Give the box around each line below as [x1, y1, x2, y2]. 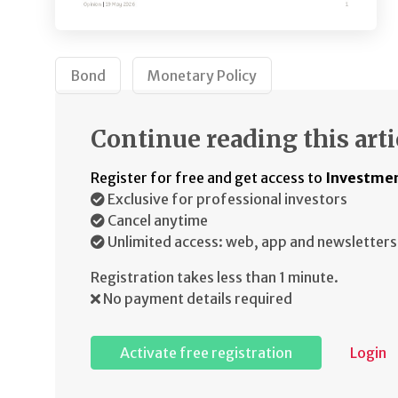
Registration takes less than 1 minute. [91, 268, 338, 287]
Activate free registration [120, 344, 292, 362]
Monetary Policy [147, 67, 257, 85]
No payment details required [100, 290, 292, 308]
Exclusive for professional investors [105, 190, 347, 209]
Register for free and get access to [91, 169, 325, 187]
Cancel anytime [105, 211, 208, 230]
